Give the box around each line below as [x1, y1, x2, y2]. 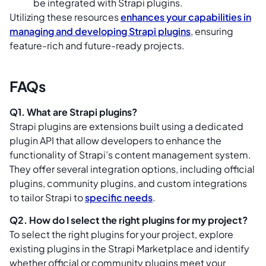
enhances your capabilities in [121, 10, 251, 23]
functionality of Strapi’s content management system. [9, 148, 251, 161]
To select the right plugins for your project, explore [9, 227, 233, 240]
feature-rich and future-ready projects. [9, 39, 185, 52]
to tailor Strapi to [9, 191, 85, 204]
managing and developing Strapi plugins [9, 24, 191, 37]
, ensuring [191, 24, 233, 37]
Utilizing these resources [9, 10, 121, 23]
